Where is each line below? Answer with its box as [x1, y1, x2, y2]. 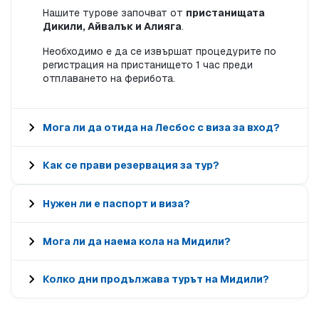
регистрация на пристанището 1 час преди [43, 58, 253, 72]
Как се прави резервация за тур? [43, 159, 219, 172]
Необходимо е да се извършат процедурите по [43, 45, 276, 58]
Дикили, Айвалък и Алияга [43, 20, 182, 33]
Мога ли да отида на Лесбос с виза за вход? [43, 121, 280, 135]
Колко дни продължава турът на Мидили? [43, 273, 269, 286]
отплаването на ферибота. [43, 72, 175, 85]
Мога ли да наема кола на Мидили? [43, 235, 231, 249]
